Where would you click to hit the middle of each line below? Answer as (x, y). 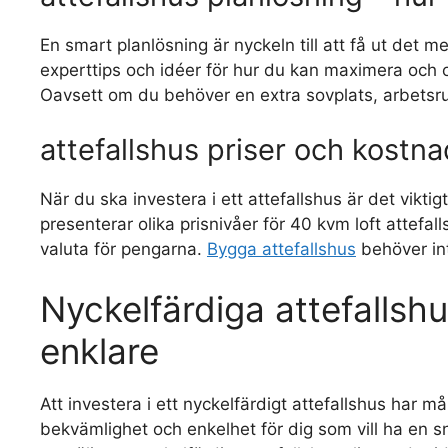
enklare (99, 350)
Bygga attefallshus (281, 249)
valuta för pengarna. (123, 249)
